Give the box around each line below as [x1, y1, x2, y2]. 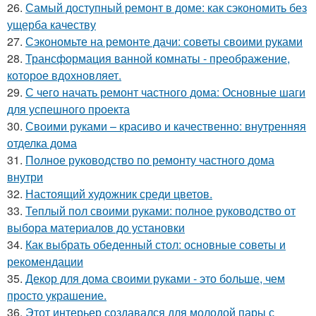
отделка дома [7, 134, 77, 151]
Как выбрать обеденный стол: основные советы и [25, 236, 286, 253]
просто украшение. [7, 286, 107, 303]
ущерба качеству [7, 16, 96, 32]
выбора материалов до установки [7, 219, 185, 236]
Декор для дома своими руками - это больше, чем [25, 269, 285, 286]
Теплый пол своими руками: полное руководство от [25, 202, 296, 219]
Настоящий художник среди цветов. [25, 185, 212, 202]
